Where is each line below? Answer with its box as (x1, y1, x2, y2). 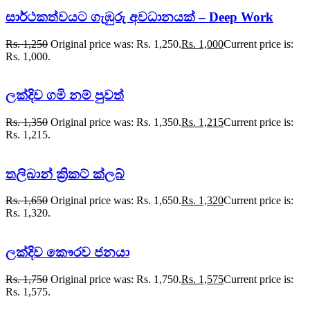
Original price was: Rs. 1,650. (51, 194, 181, 207)
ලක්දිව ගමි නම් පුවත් (6, 88, 124, 103)
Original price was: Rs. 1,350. (51, 116, 181, 128)
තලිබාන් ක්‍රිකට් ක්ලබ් (6, 166, 125, 181)
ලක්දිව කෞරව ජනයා (6, 245, 129, 260)
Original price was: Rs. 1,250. (51, 37, 181, 50)
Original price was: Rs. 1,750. (51, 273, 181, 285)
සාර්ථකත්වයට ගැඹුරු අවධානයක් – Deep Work (6, 9, 273, 24)
